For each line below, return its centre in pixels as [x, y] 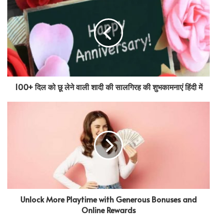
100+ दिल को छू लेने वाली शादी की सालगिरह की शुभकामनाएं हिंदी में [108, 86]
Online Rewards [108, 209]
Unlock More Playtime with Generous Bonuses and [108, 199]
